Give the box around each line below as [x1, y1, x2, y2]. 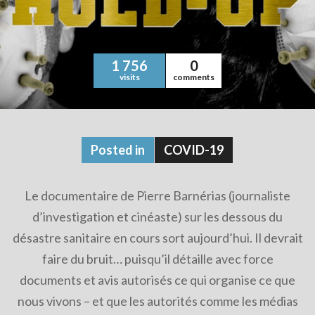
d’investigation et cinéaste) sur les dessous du [32, 209, 283, 224]
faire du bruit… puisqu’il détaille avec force [41, 251, 274, 266]
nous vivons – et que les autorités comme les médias [17, 293, 298, 309]
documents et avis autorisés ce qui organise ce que [20, 272, 295, 288]
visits [119, 72, 140, 82]
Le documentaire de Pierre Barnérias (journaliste [25, 188, 290, 203]
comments [173, 72, 214, 82]
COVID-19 [164, 142, 224, 157]
